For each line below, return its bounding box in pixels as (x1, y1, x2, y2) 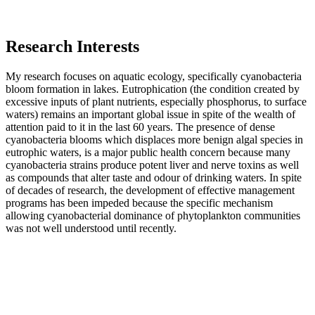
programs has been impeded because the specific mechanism (6, 196, 273, 209)
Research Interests (6, 37, 139, 56)
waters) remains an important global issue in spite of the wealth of (6, 108, 295, 120)
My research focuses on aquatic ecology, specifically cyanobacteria (6, 70, 302, 82)
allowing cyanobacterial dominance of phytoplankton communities (6, 209, 300, 221)
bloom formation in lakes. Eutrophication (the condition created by (6, 82, 300, 95)
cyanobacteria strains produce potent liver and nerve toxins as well (6, 158, 299, 171)
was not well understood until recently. (6, 221, 176, 234)
